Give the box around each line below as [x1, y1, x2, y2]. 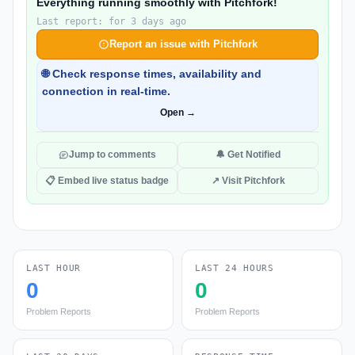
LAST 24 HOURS [195, 263, 274, 273]
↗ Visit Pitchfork [211, 175, 285, 186]
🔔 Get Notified [216, 149, 281, 160]
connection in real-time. [42, 85, 170, 97]
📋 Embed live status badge [45, 175, 169, 186]
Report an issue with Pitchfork [109, 38, 258, 50]
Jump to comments [68, 149, 156, 160]
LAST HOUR [26, 263, 81, 273]
